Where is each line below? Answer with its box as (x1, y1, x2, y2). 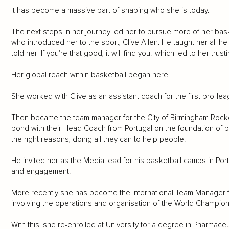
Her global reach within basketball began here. (11, 70, 170, 80)
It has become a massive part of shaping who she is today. (11, 6, 209, 15)
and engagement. (11, 167, 71, 176)
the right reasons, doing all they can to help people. (11, 134, 186, 144)
